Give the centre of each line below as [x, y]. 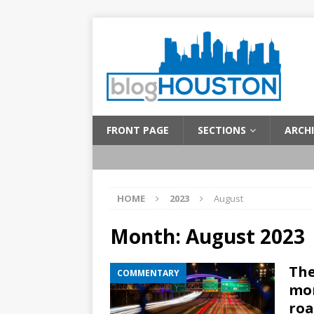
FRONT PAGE [138, 130]
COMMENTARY [148, 273]
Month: [148, 236]
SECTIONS [222, 130]
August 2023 [245, 236]
